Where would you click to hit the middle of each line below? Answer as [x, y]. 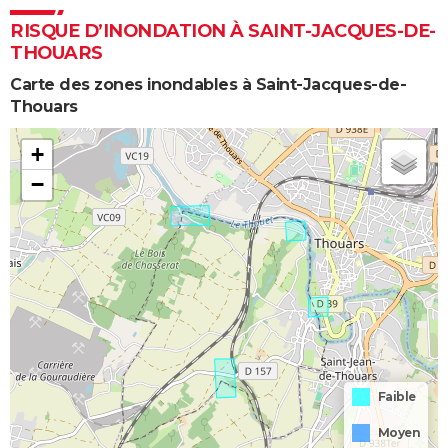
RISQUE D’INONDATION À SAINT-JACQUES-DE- [223, 30]
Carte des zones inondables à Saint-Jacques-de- [208, 84]
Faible [396, 396]
